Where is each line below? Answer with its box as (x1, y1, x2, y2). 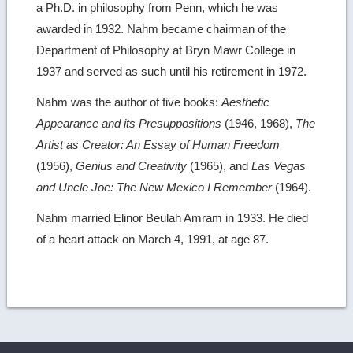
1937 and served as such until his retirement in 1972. (36, 64, 307, 78)
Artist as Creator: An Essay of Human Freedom (36, 137, 281, 151)
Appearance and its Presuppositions (36, 116, 222, 130)
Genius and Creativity (76, 158, 188, 173)
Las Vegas (251, 158, 307, 173)
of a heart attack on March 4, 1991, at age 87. (36, 232, 269, 246)
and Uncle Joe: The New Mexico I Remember (36, 180, 273, 194)
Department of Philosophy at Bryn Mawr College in (36, 43, 296, 57)
